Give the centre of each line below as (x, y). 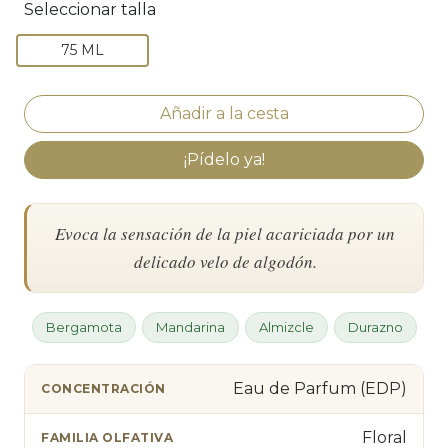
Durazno (375, 326)
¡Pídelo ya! (224, 159)
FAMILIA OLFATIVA (107, 438)
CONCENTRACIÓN (103, 389)
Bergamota (83, 326)
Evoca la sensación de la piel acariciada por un (225, 233)
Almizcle (286, 326)
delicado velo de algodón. (225, 261)
